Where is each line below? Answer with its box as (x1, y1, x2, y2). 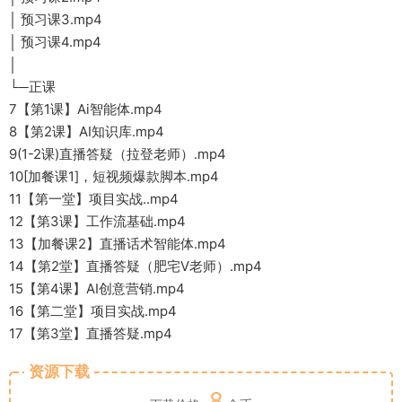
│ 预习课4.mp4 (9, 33, 101, 51)
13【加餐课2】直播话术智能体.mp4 (9, 235, 226, 253)
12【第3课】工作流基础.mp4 (9, 213, 186, 231)
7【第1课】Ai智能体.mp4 (9, 100, 162, 118)
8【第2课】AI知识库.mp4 (9, 123, 164, 141)
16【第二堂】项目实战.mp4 (9, 302, 177, 320)
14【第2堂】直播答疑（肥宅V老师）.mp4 (9, 258, 262, 275)
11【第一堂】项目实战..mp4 (9, 190, 179, 208)
